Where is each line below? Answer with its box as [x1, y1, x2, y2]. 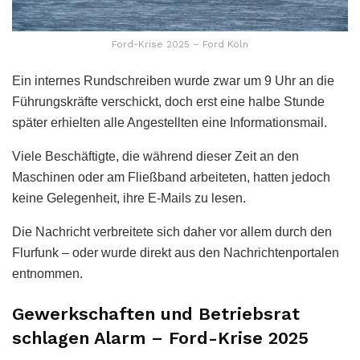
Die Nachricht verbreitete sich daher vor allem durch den [12, 225, 332, 239]
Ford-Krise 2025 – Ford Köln [112, 39, 248, 51]
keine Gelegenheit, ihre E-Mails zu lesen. [12, 191, 246, 206]
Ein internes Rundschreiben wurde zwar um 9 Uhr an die [12, 74, 334, 88]
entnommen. [12, 267, 83, 281]
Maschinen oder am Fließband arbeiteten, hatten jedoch [12, 170, 330, 185]
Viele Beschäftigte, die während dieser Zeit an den [12, 149, 299, 164]
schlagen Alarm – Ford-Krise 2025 [12, 327, 309, 348]
